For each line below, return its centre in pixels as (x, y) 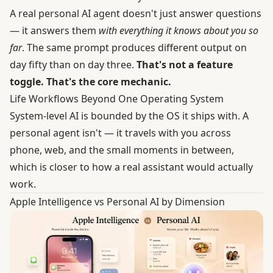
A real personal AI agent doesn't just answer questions (136, 13)
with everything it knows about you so (179, 30)
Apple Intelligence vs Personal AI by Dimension (117, 201)
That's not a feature (185, 64)
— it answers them (54, 30)
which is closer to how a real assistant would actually (131, 167)
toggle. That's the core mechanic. (90, 81)
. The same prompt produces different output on (134, 47)
